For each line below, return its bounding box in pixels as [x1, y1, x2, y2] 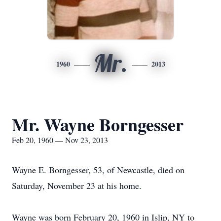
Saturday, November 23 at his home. [12, 180, 142, 191]
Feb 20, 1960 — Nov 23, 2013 [12, 135, 108, 145]
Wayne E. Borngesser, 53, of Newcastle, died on [12, 164, 184, 176]
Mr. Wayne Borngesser [12, 111, 184, 137]
